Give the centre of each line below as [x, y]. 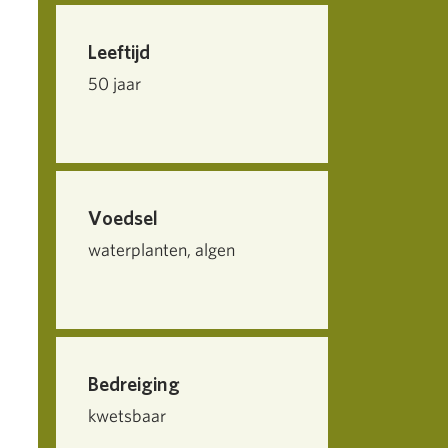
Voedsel [123, 218]
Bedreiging [134, 384]
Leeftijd [119, 52]
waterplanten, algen [161, 249]
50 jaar [114, 83]
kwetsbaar [127, 415]
